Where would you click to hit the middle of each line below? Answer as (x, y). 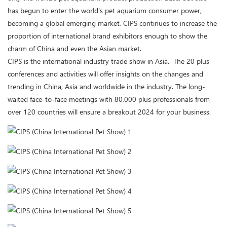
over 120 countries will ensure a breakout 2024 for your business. (109, 112)
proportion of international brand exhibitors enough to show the (107, 36)
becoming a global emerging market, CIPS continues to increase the (112, 23)
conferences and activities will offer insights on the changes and (105, 74)
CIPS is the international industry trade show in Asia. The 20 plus (108, 61)
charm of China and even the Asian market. (74, 49)
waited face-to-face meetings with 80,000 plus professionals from (109, 99)
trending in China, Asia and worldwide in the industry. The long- (106, 87)
